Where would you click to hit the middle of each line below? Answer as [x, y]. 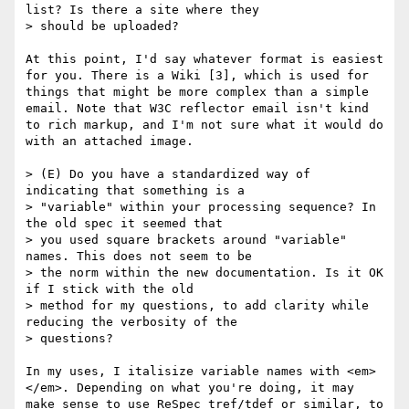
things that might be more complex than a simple [197, 92]
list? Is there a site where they [142, 10]
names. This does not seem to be [139, 257]
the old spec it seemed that [124, 224]
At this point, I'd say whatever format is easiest [204, 59]
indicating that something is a [135, 191]
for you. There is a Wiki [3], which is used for [197, 76]
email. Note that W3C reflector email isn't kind [197, 109]
